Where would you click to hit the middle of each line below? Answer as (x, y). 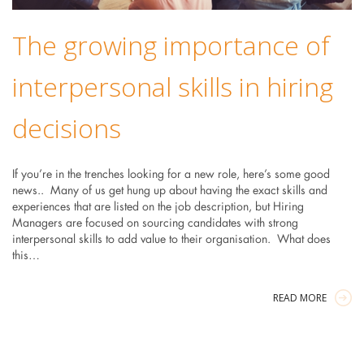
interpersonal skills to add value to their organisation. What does (171, 240)
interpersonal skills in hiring (172, 87)
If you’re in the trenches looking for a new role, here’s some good (171, 175)
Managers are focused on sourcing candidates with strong (155, 224)
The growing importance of (171, 45)
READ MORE (300, 298)
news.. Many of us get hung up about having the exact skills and (169, 191)
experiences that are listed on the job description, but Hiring (158, 208)
